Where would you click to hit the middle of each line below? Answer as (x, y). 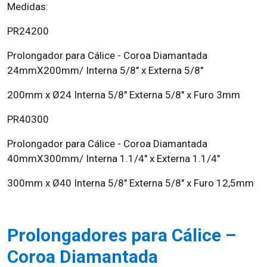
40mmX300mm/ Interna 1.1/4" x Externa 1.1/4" (114, 159)
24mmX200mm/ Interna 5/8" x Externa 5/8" (105, 70)
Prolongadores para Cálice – (122, 235)
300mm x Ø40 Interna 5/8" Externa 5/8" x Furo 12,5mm (131, 183)
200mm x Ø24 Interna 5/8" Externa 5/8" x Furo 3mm (124, 95)
